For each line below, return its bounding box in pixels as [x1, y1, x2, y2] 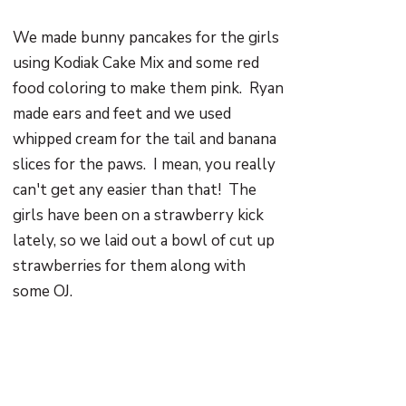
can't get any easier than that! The [13, 179, 257, 200]
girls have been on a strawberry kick [13, 205, 265, 226]
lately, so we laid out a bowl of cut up [13, 230, 275, 251]
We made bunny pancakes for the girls [13, 27, 280, 48]
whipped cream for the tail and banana [13, 129, 277, 150]
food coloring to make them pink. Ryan [13, 78, 285, 99]
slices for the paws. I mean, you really [13, 154, 276, 175]
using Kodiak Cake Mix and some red [13, 53, 260, 73]
